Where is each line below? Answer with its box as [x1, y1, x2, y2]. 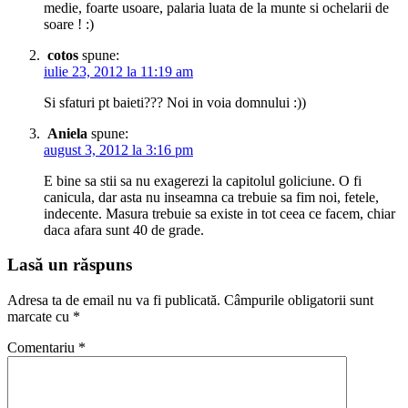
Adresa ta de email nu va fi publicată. [7, 291, 220, 308]
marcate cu [7, 308, 73, 324]
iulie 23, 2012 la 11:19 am [44, 63, 193, 79]
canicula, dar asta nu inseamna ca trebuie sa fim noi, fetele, [44, 189, 379, 205]
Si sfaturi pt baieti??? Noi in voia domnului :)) [44, 94, 306, 110]
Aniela [47, 125, 87, 141]
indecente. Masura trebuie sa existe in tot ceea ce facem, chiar [44, 205, 395, 221]
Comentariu [7, 339, 78, 355]
